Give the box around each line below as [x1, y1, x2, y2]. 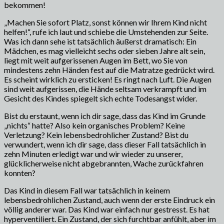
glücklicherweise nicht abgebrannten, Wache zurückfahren [4, 158, 203, 168]
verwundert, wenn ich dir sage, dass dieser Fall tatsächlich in [4, 139, 206, 149]
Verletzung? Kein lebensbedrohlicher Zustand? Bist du [4, 129, 188, 139]
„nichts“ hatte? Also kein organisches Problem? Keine [4, 120, 185, 130]
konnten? [4, 167, 35, 177]
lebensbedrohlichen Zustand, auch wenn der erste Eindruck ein [4, 194, 215, 204]
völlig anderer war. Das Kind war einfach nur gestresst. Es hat [4, 204, 209, 214]
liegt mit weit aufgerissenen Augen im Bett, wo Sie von [4, 55, 187, 65]
